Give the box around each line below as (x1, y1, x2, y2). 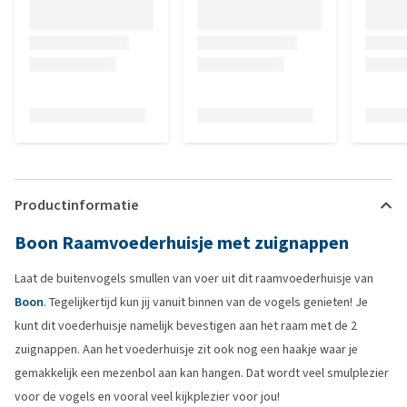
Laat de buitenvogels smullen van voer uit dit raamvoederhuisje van (15, 270, 373, 287)
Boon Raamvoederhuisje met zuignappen (15, 231, 349, 255)
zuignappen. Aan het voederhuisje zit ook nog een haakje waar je (15, 341, 358, 358)
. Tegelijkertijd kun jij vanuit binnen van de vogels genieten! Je (44, 293, 368, 311)
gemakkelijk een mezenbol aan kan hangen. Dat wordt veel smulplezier (15, 364, 389, 382)
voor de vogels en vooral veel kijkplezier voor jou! (15, 388, 280, 405)
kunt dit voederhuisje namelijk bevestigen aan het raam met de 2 (15, 317, 357, 334)
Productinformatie (15, 195, 138, 214)
